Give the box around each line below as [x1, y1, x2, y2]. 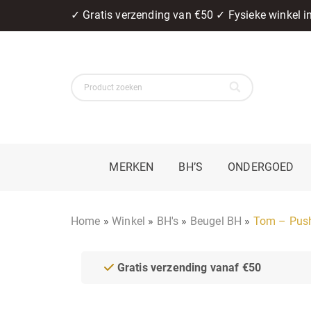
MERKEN [109, 160, 154, 174]
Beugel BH [190, 214, 242, 228]
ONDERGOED [228, 160, 294, 174]
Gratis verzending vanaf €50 [114, 260, 262, 274]
